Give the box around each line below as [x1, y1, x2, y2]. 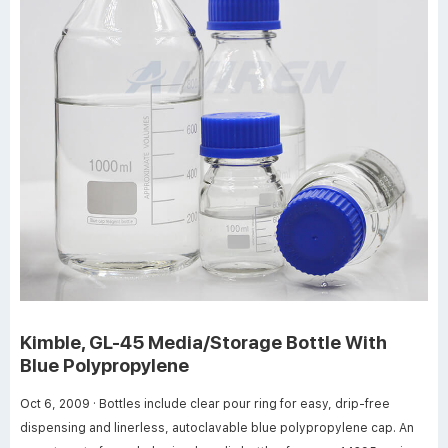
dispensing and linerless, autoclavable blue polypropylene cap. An [20, 420, 414, 435]
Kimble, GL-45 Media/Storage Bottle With [20, 330, 387, 354]
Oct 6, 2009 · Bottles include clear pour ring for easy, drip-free [20, 396, 99, 411]
